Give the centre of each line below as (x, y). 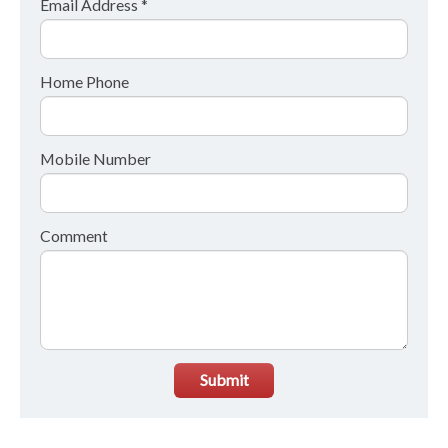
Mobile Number (95, 158)
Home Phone (84, 81)
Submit (224, 380)
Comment (74, 235)
